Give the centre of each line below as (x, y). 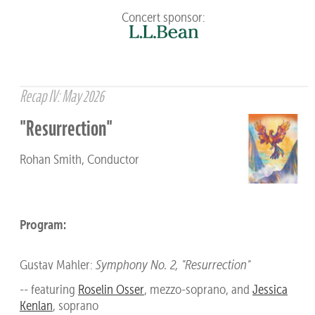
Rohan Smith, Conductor (79, 159)
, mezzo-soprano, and (198, 289)
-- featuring (49, 289)
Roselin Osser (111, 289)
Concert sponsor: (164, 18)
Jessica (270, 289)
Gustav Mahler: (57, 265)
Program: (43, 224)
